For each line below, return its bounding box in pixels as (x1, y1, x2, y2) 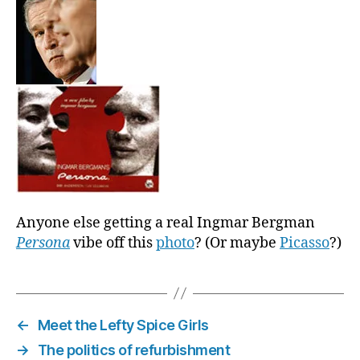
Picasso (280, 233, 329, 252)
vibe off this (70, 233, 156, 252)
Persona (16, 233, 70, 252)
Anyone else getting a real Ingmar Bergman (16, 213, 315, 232)
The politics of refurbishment (37, 341, 231, 358)
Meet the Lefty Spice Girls (37, 316, 209, 333)
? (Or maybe (194, 233, 280, 252)
